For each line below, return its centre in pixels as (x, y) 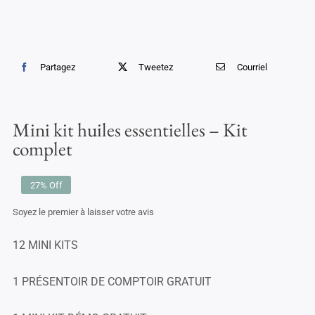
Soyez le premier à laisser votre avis (83, 212)
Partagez (58, 67)
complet (42, 148)
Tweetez (156, 67)
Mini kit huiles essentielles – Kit (130, 129)
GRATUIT (189, 282)
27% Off (46, 185)
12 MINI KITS (45, 245)
